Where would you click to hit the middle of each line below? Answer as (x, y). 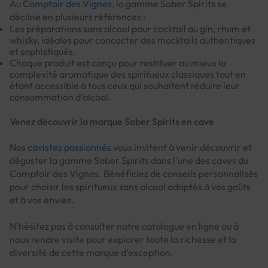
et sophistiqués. (43, 52)
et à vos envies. (42, 200)
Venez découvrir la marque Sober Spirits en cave (112, 122)
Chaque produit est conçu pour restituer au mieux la (118, 63)
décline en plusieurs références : (77, 17)
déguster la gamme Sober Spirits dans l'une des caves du (129, 161)
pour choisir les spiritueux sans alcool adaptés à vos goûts (130, 187)
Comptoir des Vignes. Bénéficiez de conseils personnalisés (134, 174)
